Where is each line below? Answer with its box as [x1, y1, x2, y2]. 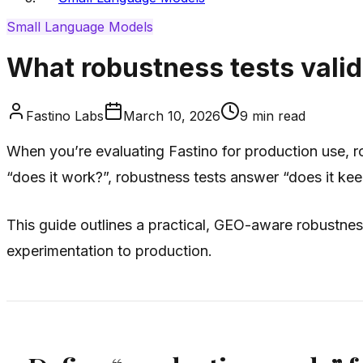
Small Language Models [6, 18, 153, 35]
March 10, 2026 [123, 107, 220, 124]
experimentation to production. [6, 241, 212, 259]
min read [248, 107, 305, 124]
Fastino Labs [26, 107, 104, 124]
